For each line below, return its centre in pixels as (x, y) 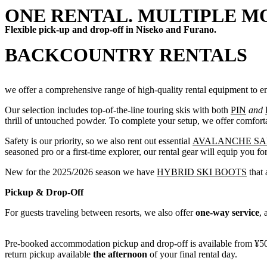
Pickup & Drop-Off (44, 192)
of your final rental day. (193, 254)
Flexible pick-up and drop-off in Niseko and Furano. (111, 30)
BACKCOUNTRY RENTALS (126, 55)
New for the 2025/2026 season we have (81, 172)
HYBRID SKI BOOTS (202, 172)
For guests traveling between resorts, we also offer (100, 212)
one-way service (227, 212)
